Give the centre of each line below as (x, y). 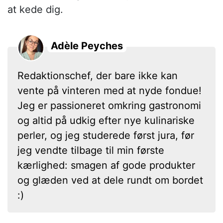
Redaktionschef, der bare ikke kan (98, 75)
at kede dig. (35, 9)
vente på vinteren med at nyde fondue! (110, 90)
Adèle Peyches (87, 46)
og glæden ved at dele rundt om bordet (110, 180)
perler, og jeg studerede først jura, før (106, 135)
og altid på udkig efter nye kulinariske (106, 120)
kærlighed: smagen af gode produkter (106, 165)
